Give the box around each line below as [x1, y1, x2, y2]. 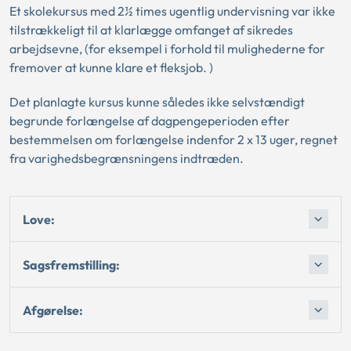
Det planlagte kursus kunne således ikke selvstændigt [9, 94, 305, 110]
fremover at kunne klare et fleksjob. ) [9, 60, 213, 75]
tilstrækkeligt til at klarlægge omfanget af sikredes [9, 22, 293, 38]
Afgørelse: [23, 302, 83, 318]
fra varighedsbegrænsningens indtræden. [9, 150, 244, 166]
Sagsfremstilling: [23, 256, 120, 273]
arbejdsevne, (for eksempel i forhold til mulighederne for [9, 41, 325, 56]
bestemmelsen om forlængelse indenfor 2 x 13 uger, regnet [9, 132, 338, 147]
